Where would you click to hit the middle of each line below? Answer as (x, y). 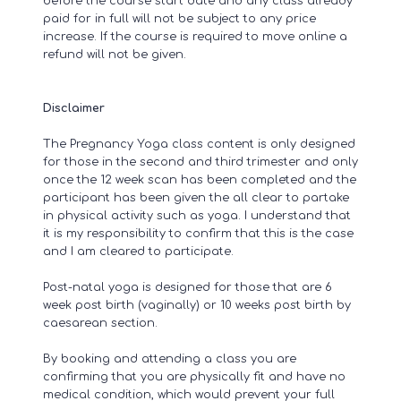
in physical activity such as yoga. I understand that (197, 215)
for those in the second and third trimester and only (200, 162)
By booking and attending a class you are (170, 358)
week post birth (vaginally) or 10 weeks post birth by (197, 305)
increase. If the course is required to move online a (195, 36)
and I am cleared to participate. (138, 251)
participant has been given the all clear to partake (196, 197)
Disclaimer (74, 108)
